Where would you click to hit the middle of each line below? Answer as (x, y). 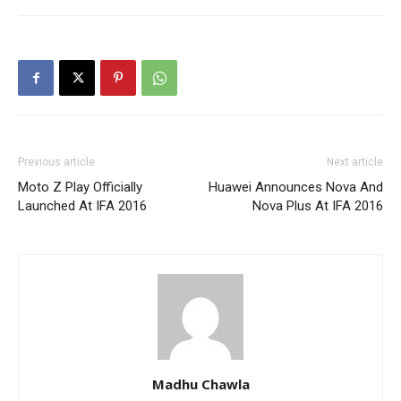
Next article (355, 162)
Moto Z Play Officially (80, 187)
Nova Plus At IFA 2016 (318, 206)
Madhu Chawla (200, 384)
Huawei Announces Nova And (296, 187)
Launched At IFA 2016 (82, 206)
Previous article (56, 162)
